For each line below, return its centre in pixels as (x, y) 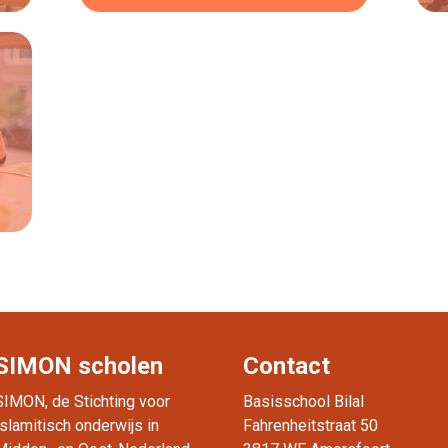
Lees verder (224, 144)
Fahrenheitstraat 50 (311, 425)
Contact (287, 366)
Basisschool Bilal (304, 401)
